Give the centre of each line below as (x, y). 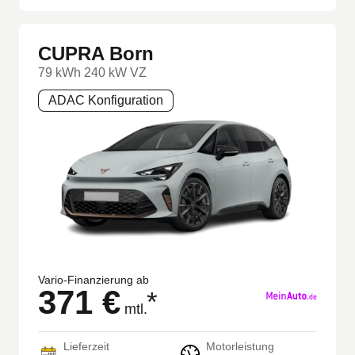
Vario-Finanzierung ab (94, 280)
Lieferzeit (86, 347)
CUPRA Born (96, 53)
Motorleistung (240, 347)
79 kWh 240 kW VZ (92, 72)
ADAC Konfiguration (106, 100)
